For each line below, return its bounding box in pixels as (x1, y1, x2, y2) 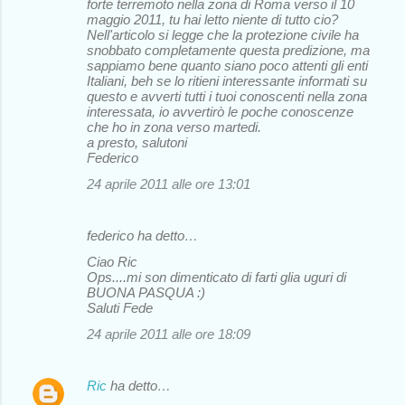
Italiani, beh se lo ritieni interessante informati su (87, 72, 367, 89)
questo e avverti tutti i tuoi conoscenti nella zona (87, 88, 367, 104)
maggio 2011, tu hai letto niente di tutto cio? (87, 11, 338, 27)
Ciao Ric (87, 253, 137, 269)
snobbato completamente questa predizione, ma (87, 42, 370, 58)
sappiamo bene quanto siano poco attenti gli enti (87, 57, 368, 73)
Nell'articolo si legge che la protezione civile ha (87, 26, 359, 42)
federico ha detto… (87, 227, 198, 243)
